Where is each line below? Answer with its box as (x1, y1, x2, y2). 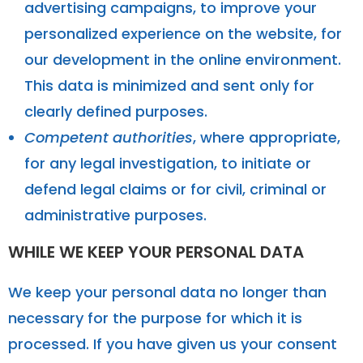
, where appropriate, (193, 126, 340, 147)
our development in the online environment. (24, 49, 341, 70)
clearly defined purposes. (24, 100, 207, 122)
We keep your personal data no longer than (8, 281, 327, 302)
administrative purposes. (24, 204, 207, 225)
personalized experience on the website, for (24, 23, 342, 44)
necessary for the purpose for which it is (8, 307, 302, 328)
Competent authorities (24, 126, 193, 147)
